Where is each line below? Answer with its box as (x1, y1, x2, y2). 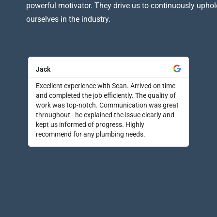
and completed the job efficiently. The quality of (35, 92, 176, 99)
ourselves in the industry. (26, 15, 110, 24)
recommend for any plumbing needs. (35, 130, 145, 138)
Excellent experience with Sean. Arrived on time (35, 82, 175, 90)
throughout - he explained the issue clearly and (35, 111, 174, 119)
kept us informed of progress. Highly (35, 121, 144, 128)
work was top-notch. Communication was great (35, 101, 179, 109)
